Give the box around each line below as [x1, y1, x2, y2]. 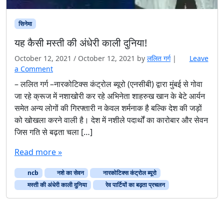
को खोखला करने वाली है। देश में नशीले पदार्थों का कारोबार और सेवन [14, 114, 208, 125]
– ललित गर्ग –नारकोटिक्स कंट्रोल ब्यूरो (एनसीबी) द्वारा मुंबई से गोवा [14, 78, 202, 89]
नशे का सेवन [55, 168, 84, 177]
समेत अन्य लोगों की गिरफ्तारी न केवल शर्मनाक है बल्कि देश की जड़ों [14, 102, 202, 113]
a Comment [14, 63, 53, 73]
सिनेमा [18, 19, 32, 28]
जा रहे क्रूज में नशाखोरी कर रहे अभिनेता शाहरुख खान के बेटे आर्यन [14, 90, 205, 101]
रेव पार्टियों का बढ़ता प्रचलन [104, 180, 165, 189]
